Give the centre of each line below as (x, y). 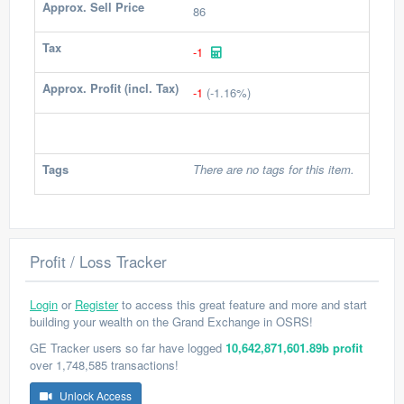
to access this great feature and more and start (243, 304)
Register (96, 304)
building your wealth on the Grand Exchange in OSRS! (171, 321)
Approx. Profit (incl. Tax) (110, 88)
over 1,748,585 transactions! (104, 365)
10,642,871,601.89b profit (294, 348)
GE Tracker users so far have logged (128, 348)
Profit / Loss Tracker (98, 261)
